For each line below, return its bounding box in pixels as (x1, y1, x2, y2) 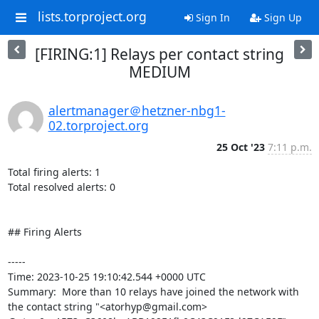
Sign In (192, 11, 230, 24)
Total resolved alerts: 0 (7, 180, 115, 194)
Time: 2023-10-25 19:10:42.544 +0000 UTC (7, 270, 206, 283)
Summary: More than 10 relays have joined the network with (7, 285, 299, 298)
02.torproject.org (48, 116, 149, 134)
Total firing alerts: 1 (7, 165, 100, 179)
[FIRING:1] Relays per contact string (35, 44, 284, 64)
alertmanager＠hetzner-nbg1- (48, 101, 226, 119)
